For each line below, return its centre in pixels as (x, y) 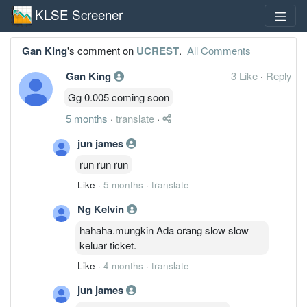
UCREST (158, 50)
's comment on (102, 50)
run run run (104, 164)
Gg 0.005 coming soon (119, 97)
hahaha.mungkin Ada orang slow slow (164, 230)
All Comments (218, 50)
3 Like (246, 75)
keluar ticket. (108, 245)
